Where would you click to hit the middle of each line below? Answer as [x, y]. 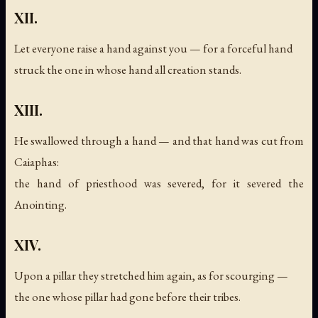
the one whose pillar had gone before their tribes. [127, 297]
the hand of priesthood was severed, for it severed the [159, 183]
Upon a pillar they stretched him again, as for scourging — [151, 276]
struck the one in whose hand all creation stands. [128, 70]
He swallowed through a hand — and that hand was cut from [159, 141]
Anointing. [40, 205]
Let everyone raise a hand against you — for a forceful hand [153, 49]
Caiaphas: [37, 162]
